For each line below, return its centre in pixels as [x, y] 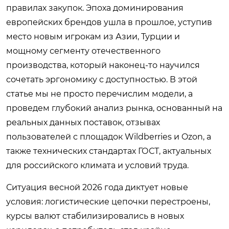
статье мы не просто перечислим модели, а [99, 94]
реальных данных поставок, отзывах [83, 122]
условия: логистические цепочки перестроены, [108, 201]
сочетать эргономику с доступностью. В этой [102, 79]
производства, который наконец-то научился [103, 65]
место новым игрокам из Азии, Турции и [93, 36]
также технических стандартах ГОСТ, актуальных [109, 151]
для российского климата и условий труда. [97, 165]
